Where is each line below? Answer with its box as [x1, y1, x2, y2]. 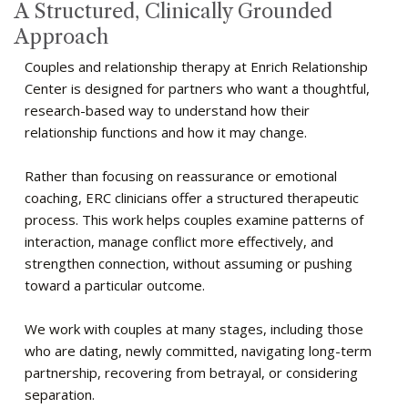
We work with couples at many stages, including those [25, 319, 364, 338]
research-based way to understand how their [25, 100, 311, 119]
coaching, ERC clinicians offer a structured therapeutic [25, 188, 360, 207]
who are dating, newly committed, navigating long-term [25, 341, 372, 360]
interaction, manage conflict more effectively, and [25, 231, 334, 250]
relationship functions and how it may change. [25, 122, 308, 141]
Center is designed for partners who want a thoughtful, [25, 78, 371, 97]
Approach [14, 25, 108, 50]
